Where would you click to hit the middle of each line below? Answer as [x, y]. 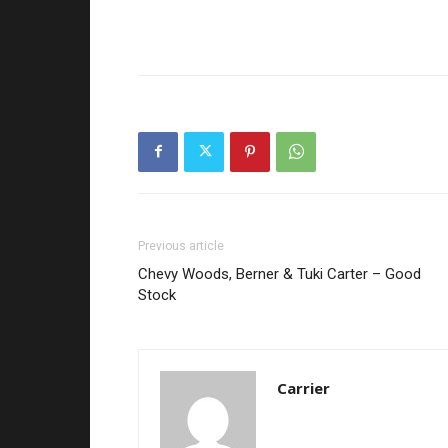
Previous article [181, 245]
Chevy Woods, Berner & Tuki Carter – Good [279, 273]
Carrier [303, 387]
